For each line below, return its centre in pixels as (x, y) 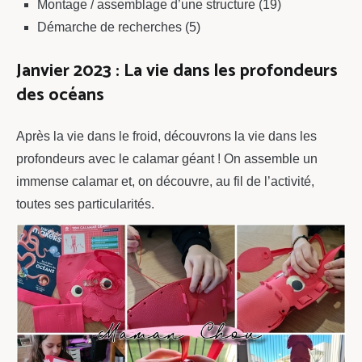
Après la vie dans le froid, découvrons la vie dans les (166, 137)
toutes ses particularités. (85, 204)
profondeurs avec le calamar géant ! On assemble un (167, 159)
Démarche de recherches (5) (118, 27)
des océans (60, 96)
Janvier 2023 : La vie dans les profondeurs (177, 72)
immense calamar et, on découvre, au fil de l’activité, (165, 182)
